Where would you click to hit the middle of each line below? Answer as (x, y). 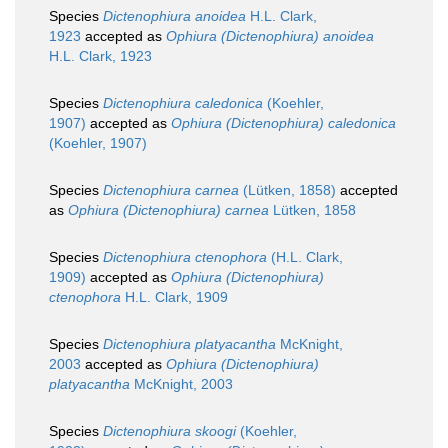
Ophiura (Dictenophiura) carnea (168, 210)
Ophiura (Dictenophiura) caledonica (283, 123)
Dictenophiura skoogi (169, 431)
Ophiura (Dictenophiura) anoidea (270, 36)
